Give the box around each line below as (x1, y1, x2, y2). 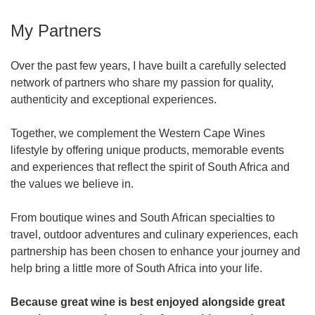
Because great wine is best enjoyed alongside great (11, 295, 285, 308)
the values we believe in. (11, 177, 134, 190)
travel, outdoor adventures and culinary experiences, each (11, 228, 298, 240)
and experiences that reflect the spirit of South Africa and (11, 160, 290, 173)
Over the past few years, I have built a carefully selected (11, 59, 286, 72)
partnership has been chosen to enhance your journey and (11, 245, 300, 257)
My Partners (11, 20, 101, 40)
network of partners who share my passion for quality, (11, 76, 274, 89)
